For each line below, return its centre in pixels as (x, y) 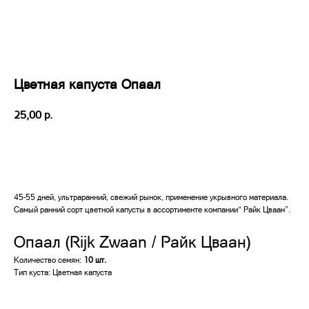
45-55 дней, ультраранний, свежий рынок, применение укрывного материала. (151, 197)
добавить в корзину (154, 152)
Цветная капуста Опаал (87, 83)
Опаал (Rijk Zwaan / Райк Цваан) (132, 241)
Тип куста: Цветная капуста (63, 272)
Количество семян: (49, 259)
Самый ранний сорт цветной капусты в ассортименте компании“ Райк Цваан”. (152, 209)
